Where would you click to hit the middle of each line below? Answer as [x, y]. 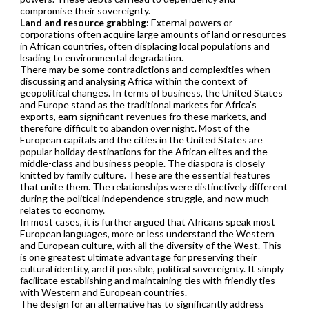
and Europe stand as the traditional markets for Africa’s [138, 104]
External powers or [190, 22]
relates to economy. [62, 210]
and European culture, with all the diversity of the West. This [150, 245]
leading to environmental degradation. [101, 57]
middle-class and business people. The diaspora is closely [142, 163]
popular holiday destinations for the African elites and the [143, 151]
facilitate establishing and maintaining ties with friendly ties [147, 280]
